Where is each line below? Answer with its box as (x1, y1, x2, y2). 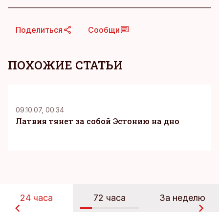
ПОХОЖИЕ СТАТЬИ (8, 57, 123, 73)
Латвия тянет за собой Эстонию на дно (16, 116, 179, 126)
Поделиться (16, 25, 63, 35)
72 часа (93, 193, 126, 203)
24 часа (20, 193, 53, 203)
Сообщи (88, 25, 120, 35)
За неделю (159, 193, 206, 203)
